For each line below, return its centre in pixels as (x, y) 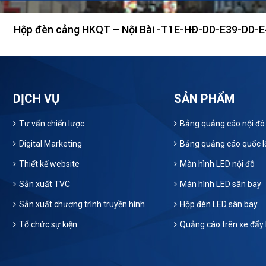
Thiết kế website (50, 164)
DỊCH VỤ (37, 98)
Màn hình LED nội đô (217, 164)
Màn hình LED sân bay (220, 184)
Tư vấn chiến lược (52, 123)
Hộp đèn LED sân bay (218, 204)
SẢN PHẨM (204, 98)
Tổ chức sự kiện (48, 224)
